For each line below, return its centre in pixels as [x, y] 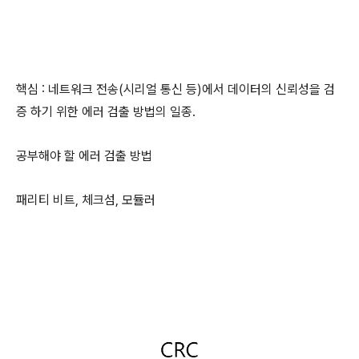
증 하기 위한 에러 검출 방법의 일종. [106, 112]
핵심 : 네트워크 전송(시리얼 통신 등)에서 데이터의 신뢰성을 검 [175, 90]
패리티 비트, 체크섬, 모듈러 [86, 200]
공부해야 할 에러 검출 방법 [84, 156]
